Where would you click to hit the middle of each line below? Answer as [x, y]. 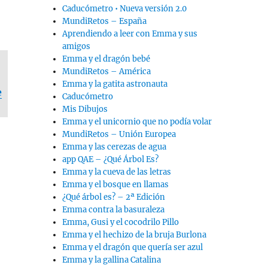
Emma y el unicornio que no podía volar [137, 122]
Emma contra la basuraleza [114, 210]
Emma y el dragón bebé [106, 59]
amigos [77, 47]
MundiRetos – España [105, 22]
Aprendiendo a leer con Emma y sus [130, 34]
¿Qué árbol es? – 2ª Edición [114, 197]
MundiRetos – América [107, 72]
